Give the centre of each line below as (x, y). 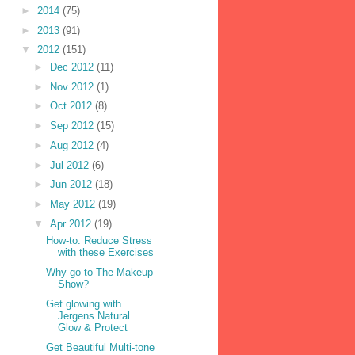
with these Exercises (106, 253)
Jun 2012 (72, 185)
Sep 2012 (73, 126)
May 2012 (74, 204)
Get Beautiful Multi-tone (101, 347)
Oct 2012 (72, 106)
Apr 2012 (72, 223)
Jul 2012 (71, 165)
